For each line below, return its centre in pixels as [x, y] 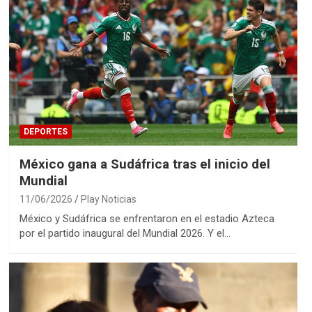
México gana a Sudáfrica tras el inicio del [145, 164]
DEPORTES [45, 132]
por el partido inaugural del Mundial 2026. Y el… [125, 234]
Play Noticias [108, 200]
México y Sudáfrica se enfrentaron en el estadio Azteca [147, 219]
